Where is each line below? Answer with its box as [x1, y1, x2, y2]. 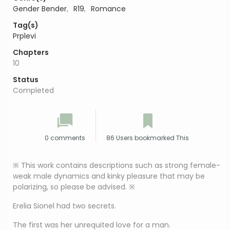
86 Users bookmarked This [106, 133, 189, 143]
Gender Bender [13, 4, 67, 14]
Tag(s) [13, 20, 39, 31]
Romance [91, 4, 126, 14]
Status [13, 74, 39, 85]
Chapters [13, 47, 49, 58]
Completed [13, 85, 54, 96]
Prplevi [13, 31, 36, 42]
